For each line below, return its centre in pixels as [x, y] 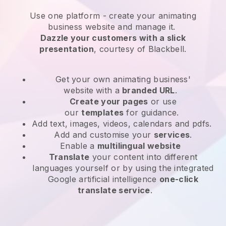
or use [162, 101]
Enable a [79, 146]
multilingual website [139, 146]
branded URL [149, 90]
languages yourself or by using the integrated [123, 168]
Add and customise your [104, 134]
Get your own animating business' [123, 79]
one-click [179, 179]
